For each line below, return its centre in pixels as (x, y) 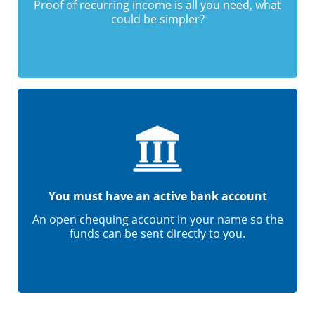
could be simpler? (157, 19)
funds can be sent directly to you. (157, 233)
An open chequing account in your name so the (157, 219)
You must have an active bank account (157, 196)
